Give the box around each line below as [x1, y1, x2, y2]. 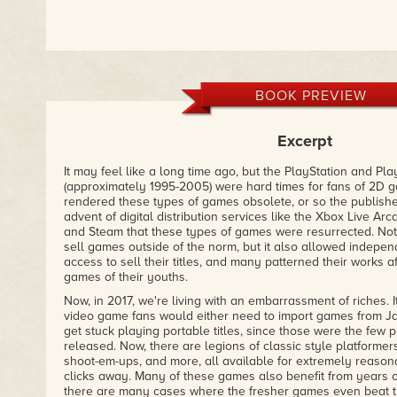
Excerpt [277, 131, 332, 151]
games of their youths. [63, 269, 188, 284]
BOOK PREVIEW [254, 87, 367, 105]
